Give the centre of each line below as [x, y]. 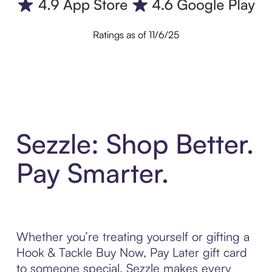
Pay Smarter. [92, 172]
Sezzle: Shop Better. [135, 143]
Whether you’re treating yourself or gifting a [133, 236]
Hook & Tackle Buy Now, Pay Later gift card [131, 252]
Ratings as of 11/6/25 [136, 35]
